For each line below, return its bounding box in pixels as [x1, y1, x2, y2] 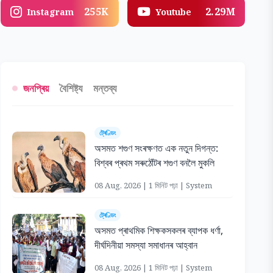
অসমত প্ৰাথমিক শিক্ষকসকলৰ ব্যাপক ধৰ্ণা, [94, 224, 223, 237]
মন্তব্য [93, 81, 116, 95]
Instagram [26, 5, 74, 18]
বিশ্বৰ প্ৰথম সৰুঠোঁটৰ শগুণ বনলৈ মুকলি [94, 156, 214, 169]
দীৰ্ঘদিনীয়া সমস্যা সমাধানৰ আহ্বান [94, 238, 197, 252]
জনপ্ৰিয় [23, 81, 49, 95]
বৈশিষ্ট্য [59, 81, 82, 95]
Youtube [155, 5, 191, 18]
